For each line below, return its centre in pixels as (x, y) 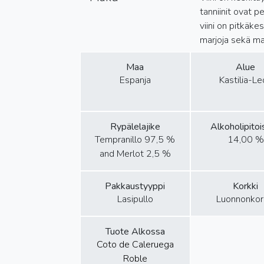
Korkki (246, 186)
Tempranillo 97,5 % (135, 140)
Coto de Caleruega (135, 245)
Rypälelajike (135, 127)
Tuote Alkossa (135, 232)
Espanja (135, 80)
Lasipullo (135, 199)
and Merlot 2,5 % (135, 154)
